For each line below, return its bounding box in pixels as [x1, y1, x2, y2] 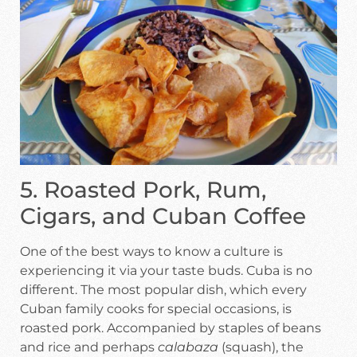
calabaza [158, 339, 218, 355]
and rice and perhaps [20, 339, 158, 355]
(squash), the [218, 339, 304, 355]
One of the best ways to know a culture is [20, 243, 283, 259]
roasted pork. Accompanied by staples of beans [20, 320, 321, 335]
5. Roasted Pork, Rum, [20, 175, 266, 203]
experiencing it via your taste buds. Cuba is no [20, 262, 312, 278]
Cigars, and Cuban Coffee [20, 202, 306, 229]
